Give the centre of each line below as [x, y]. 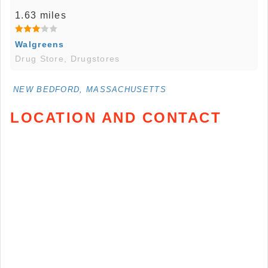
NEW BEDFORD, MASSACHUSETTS [90, 90]
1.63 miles [41, 16]
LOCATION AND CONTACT [116, 118]
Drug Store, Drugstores [68, 59]
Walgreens [40, 45]
